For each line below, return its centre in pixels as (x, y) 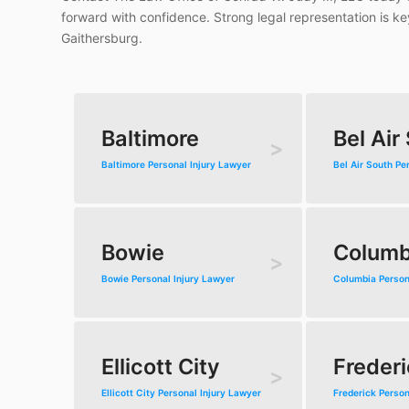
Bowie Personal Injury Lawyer (168, 279)
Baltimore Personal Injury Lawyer (177, 165)
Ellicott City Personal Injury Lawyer (182, 393)
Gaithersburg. (102, 37)
